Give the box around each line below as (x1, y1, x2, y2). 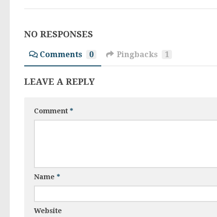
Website (34, 207, 62, 215)
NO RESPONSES (24, 29, 93, 40)
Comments (40, 50, 82, 60)
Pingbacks (117, 50, 158, 60)
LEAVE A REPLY (24, 77, 95, 87)
